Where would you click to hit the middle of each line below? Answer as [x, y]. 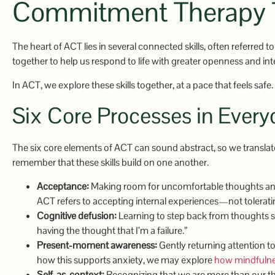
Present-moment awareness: [97, 245]
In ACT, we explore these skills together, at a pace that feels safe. [143, 85]
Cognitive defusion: [77, 215]
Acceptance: [63, 186]
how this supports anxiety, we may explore [126, 260]
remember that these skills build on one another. [110, 163]
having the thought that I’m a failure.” [112, 230]
